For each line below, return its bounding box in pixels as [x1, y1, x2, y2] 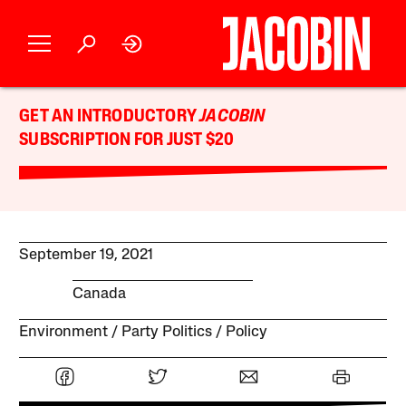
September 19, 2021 [19, 247, 154, 264]
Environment [19, 324, 109, 340]
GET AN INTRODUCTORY [19, 108, 200, 126]
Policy [226, 324, 268, 340]
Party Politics [121, 324, 213, 340]
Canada [72, 285, 126, 302]
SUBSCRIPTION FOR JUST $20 [19, 131, 235, 150]
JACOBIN [199, 108, 266, 126]
